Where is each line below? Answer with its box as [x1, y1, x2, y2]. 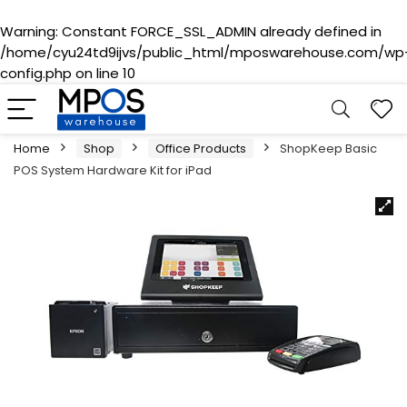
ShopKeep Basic [280, 140, 377, 157]
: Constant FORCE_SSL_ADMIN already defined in [55, 22, 382, 41]
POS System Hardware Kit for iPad [14, 162, 212, 179]
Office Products [155, 140, 246, 157]
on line [72, 64, 123, 83]
